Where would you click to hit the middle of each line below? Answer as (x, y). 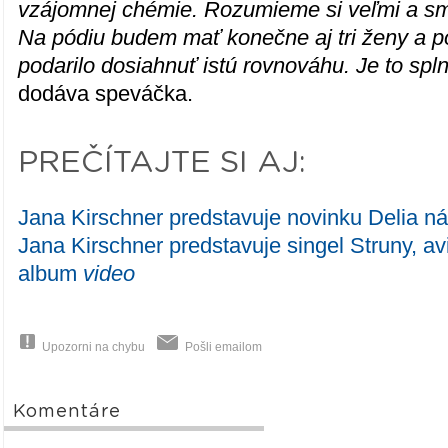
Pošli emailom (224, 347)
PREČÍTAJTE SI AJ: (162, 163)
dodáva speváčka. (106, 93)
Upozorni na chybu (94, 347)
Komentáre (67, 412)
